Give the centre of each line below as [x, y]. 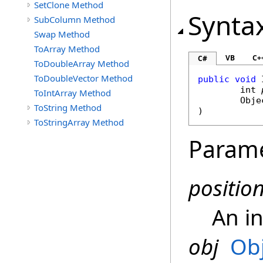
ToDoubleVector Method [83, 78]
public [214, 79]
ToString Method [68, 107]
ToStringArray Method [79, 122]
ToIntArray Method [73, 93]
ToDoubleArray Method [82, 63]
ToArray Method [67, 49]
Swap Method [62, 34]
